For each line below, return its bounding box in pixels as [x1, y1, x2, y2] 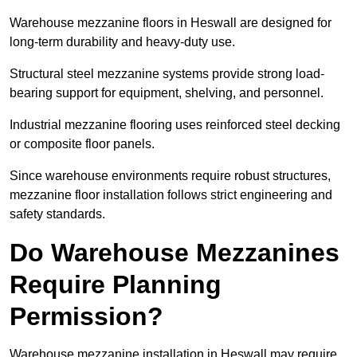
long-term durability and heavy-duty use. [10, 35, 235, 49]
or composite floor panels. [10, 137, 155, 151]
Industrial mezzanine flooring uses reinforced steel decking [10, 118, 340, 132]
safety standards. [10, 207, 105, 222]
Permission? [10, 302, 163, 331]
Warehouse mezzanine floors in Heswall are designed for [10, 16, 331, 30]
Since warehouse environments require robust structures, [10, 169, 331, 183]
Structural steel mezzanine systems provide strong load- [10, 67, 324, 81]
